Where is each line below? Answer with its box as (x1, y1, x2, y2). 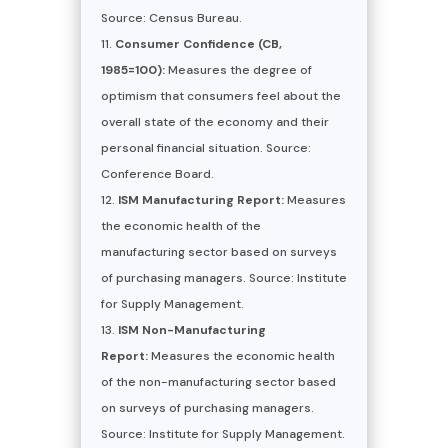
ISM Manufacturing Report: (117, 191, 284, 208)
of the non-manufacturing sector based (100, 373, 336, 390)
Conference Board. (100, 165, 214, 182)
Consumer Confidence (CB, (114, 35, 282, 52)
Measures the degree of (164, 61, 312, 78)
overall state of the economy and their (100, 113, 329, 130)
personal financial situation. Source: (100, 139, 311, 156)
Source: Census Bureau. (100, 9, 242, 26)
